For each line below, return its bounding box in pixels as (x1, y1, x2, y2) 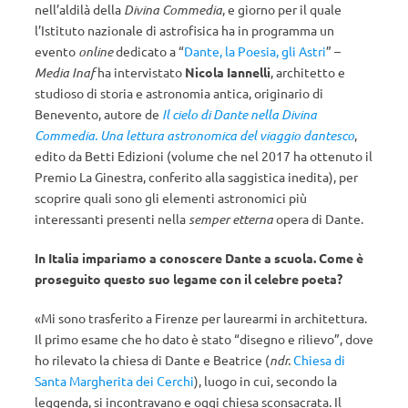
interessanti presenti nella (35, 210, 189, 227)
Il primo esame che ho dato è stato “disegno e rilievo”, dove (35, 331, 373, 347)
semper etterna (189, 210, 273, 228)
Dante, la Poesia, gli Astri (184, 43, 326, 59)
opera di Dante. (273, 210, 363, 227)
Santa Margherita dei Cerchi (35, 372, 194, 389)
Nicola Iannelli (185, 64, 270, 80)
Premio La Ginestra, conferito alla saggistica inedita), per (35, 168, 358, 185)
